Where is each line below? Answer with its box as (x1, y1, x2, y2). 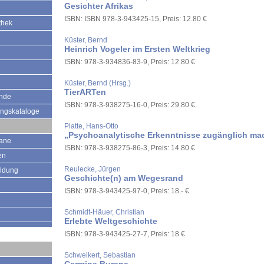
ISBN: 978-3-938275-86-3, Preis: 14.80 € (64, 144, 195, 152)
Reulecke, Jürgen (64, 165, 121, 173)
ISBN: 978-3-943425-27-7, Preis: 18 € (64, 230, 185, 238)
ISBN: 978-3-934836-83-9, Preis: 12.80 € (64, 58, 195, 66)
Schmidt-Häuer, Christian (64, 208, 144, 216)
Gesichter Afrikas (64, 1, 133, 11)
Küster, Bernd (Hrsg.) (64, 79, 131, 87)
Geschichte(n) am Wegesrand (64, 173, 183, 183)
